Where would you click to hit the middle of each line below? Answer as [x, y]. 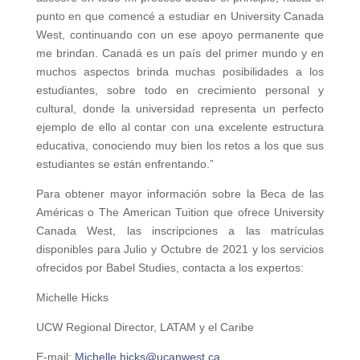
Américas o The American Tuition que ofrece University [180, 213]
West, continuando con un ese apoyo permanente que [180, 35]
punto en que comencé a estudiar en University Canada [180, 16]
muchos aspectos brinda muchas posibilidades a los [180, 72]
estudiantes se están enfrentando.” [125, 164]
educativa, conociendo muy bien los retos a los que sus [180, 146]
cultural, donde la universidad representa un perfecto [180, 109]
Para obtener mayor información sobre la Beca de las [180, 194]
